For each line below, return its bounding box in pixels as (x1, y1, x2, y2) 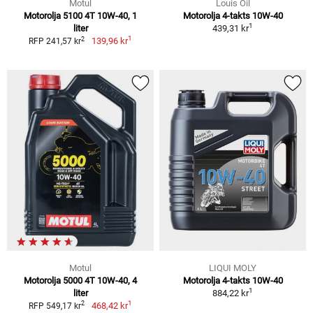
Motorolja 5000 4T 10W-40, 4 (24, 275, 137, 286)
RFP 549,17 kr (29, 300, 82, 311)
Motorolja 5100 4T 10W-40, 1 (24, 10, 137, 22)
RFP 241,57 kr (29, 36, 82, 47)
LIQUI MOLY (209, 262, 256, 273)
